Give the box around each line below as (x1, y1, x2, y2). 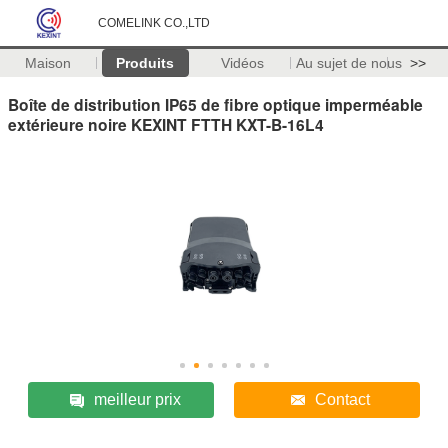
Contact (315, 390, 371, 408)
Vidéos (220, 55, 264, 71)
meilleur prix (93, 390, 181, 408)
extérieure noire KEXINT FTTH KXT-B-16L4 (8, 112, 324, 136)
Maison (25, 55, 72, 71)
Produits (116, 55, 175, 71)
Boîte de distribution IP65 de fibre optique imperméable (8, 92, 423, 116)
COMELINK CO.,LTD (98, 16, 210, 30)
